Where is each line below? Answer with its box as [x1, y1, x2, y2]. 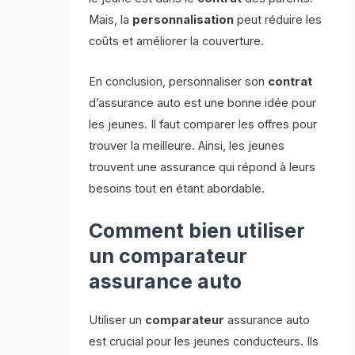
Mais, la [89, 13, 133, 28]
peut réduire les [234, 13, 323, 28]
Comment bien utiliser [89, 219, 306, 243]
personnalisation [132, 13, 235, 28]
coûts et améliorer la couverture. [89, 34, 265, 49]
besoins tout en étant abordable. [89, 181, 265, 196]
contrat [268, 74, 313, 89]
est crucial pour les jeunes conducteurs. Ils [89, 334, 319, 349]
